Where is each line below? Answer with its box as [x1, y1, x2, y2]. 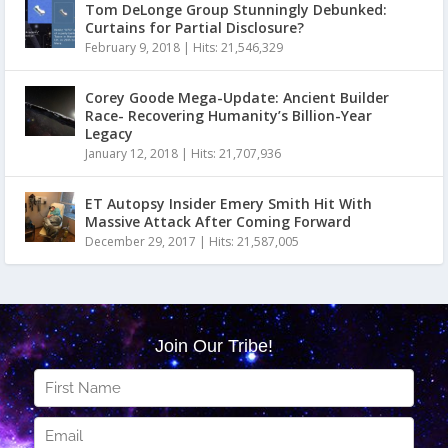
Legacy [85, 123, 133, 143]
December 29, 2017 [85, 232, 196, 250]
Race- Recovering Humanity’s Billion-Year [85, 105, 372, 125]
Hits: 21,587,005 [209, 232, 299, 250]
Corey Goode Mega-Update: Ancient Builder [85, 87, 389, 107]
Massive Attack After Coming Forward [85, 211, 351, 231]
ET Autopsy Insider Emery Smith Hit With [85, 193, 372, 213]
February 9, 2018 [85, 38, 180, 56]
